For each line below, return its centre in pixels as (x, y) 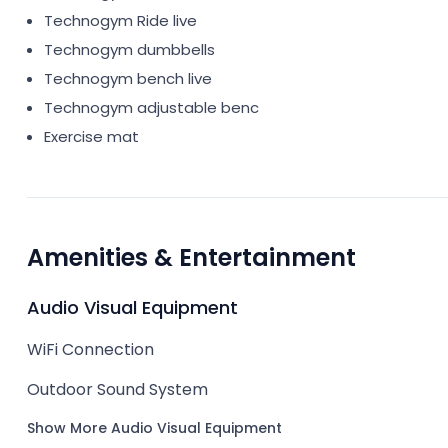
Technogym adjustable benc (151, 107)
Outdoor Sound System (117, 389)
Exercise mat (91, 136)
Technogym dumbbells (129, 49)
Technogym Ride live (120, 20)
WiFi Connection (90, 349)
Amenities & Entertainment (191, 257)
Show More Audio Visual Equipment (154, 428)
